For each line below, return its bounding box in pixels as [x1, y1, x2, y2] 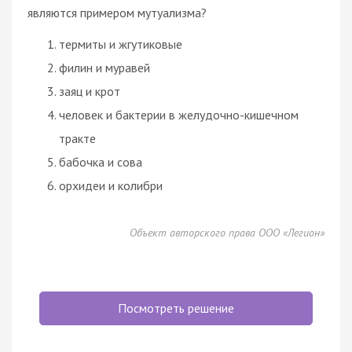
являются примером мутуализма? [27, 4, 207, 20]
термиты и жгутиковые [59, 35, 182, 52]
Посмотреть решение [118, 299, 234, 316]
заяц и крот [59, 82, 120, 99]
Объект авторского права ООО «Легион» [130, 225, 324, 240]
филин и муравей [59, 59, 150, 75]
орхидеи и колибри [59, 177, 163, 193]
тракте [59, 130, 96, 146]
